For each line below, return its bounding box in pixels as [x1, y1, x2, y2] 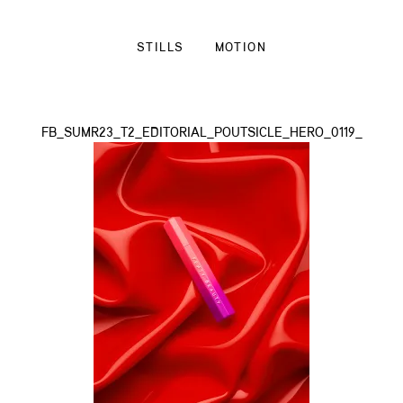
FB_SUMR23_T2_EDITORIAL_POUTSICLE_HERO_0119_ [40, 127, 363, 140]
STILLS [137, 41, 184, 54]
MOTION [214, 41, 266, 54]
